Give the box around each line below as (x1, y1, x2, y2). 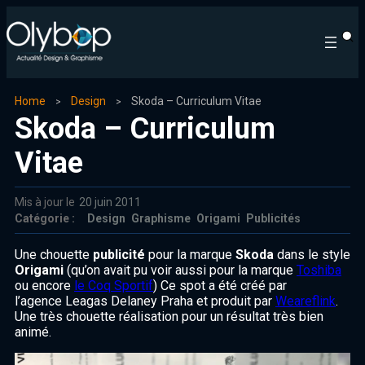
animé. (15, 324, 51, 341)
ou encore (15, 278, 74, 294)
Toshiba (297, 262, 341, 279)
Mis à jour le (15, 196, 75, 209)
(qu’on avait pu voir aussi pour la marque (64, 262, 297, 279)
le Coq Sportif (74, 278, 153, 294)
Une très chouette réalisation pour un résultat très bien (15, 309, 323, 325)
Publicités (246, 212, 301, 226)
